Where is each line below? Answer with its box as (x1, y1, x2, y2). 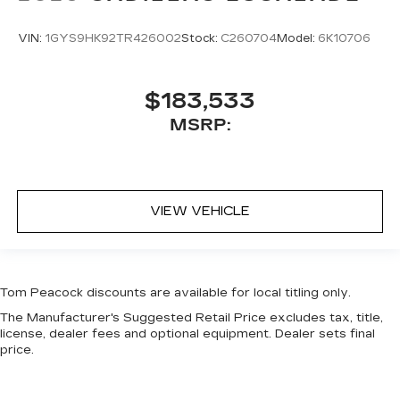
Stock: (181, 31, 221, 45)
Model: (277, 31, 318, 45)
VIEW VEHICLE (150, 203, 250, 219)
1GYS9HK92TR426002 (45, 31, 181, 45)
